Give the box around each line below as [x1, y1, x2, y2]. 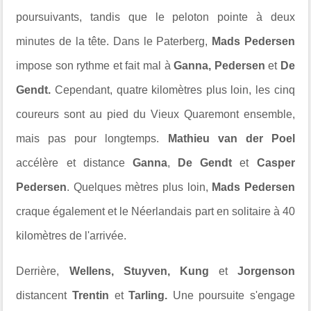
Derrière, [16, 265, 69, 278]
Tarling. [123, 289, 173, 302]
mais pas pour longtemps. [16, 133, 160, 145]
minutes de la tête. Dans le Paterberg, [16, 35, 208, 48]
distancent [16, 289, 72, 302]
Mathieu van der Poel [159, 133, 295, 145]
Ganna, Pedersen [170, 60, 265, 72]
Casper [256, 157, 295, 169]
